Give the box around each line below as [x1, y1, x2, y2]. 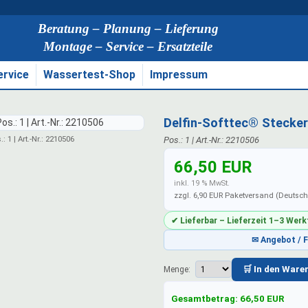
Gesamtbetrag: [171, 293, 241, 304]
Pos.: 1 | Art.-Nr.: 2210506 [164, 135, 259, 146]
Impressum [150, 67, 208, 81]
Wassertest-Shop [43, 67, 135, 81]
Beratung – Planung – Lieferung [37, 21, 219, 36]
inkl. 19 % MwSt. [174, 179, 230, 188]
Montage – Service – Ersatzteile [43, 39, 213, 54]
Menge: [164, 264, 192, 274]
